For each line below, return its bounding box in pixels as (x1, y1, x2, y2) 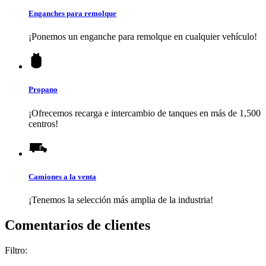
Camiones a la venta (28, 172, 96, 181)
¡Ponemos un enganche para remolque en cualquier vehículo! (28, 31, 257, 42)
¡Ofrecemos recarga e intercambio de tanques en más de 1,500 (28, 107, 261, 118)
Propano (28, 85, 58, 94)
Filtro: (5, 245, 27, 255)
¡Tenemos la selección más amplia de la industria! (28, 194, 213, 205)
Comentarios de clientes (5, 217, 150, 233)
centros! (28, 118, 58, 129)
